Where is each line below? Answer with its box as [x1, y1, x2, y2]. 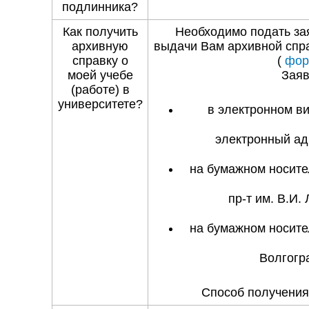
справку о [72, 54, 128, 68]
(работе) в [70, 83, 130, 97]
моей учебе [67, 68, 133, 83]
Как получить [62, 25, 138, 39]
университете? [57, 97, 143, 112]
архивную [72, 39, 129, 54]
